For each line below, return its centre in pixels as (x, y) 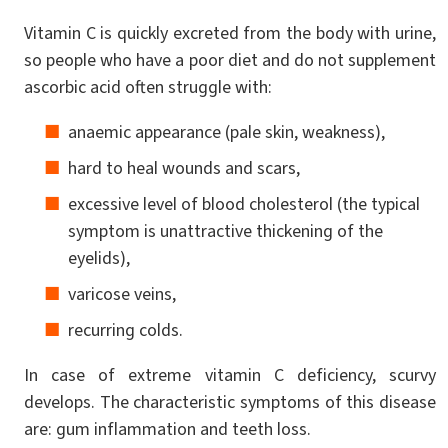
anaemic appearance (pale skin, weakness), (226, 132)
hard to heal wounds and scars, (184, 168)
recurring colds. (125, 330)
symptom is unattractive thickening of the (225, 231)
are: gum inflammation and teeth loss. (167, 429)
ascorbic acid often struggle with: (148, 87)
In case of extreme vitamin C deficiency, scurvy (230, 375)
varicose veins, (122, 294)
